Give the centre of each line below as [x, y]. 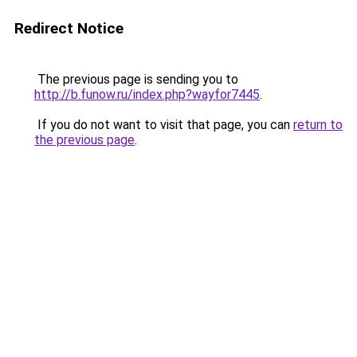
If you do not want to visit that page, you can [164, 125]
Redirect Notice [69, 28]
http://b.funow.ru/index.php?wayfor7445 [147, 94]
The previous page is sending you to [136, 79]
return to [318, 125]
